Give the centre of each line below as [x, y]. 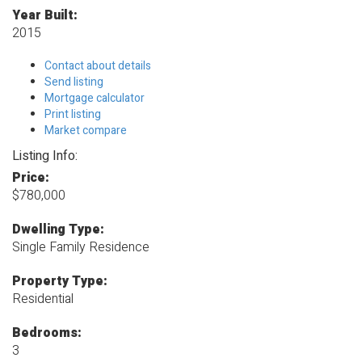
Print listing [73, 115]
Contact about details [98, 66]
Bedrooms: [47, 333]
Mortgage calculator [95, 99]
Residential [43, 299]
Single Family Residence [81, 248]
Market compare [86, 131]
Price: [31, 178]
